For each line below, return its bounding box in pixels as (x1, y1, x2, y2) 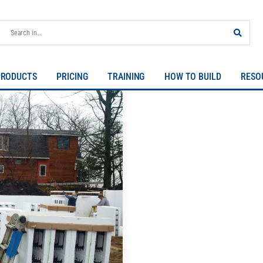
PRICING (56, 71, 88, 82)
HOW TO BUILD (164, 71, 221, 82)
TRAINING (107, 71, 145, 82)
